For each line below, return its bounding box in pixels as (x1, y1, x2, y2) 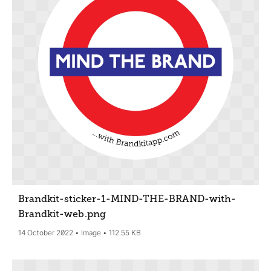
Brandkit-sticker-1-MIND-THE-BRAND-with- (18, 194, 237, 205)
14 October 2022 (18, 228, 73, 238)
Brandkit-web (18, 209, 87, 220)
